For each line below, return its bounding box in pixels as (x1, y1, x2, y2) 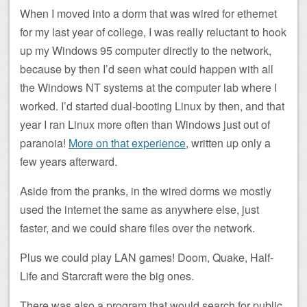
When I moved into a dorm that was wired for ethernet (20, 5, 277, 22)
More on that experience (69, 135, 186, 151)
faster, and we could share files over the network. (20, 220, 255, 236)
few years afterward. (20, 153, 117, 170)
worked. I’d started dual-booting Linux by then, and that (20, 98, 284, 114)
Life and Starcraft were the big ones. (20, 268, 194, 284)
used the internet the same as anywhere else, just (20, 201, 259, 218)
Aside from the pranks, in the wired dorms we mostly (20, 183, 271, 199)
